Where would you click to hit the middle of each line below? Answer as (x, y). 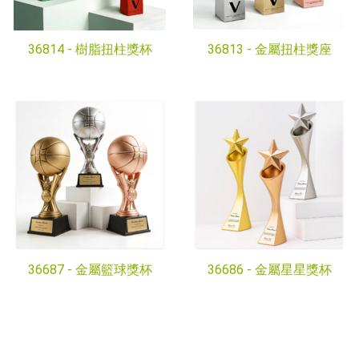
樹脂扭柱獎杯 (113, 49)
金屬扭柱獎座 (293, 49)
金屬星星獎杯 (293, 270)
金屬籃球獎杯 (113, 270)
